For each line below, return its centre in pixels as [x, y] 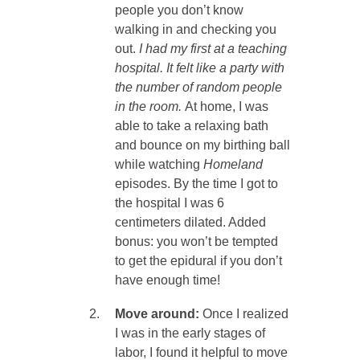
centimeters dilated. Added [190, 223]
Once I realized [245, 314]
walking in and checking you [195, 30]
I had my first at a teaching [213, 49]
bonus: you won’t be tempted [196, 242]
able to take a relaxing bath [191, 126]
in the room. [149, 107]
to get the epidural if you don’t [198, 261]
